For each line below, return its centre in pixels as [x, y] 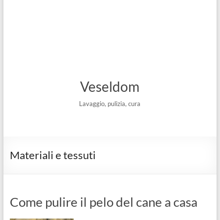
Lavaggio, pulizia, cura [110, 104]
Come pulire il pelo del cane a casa [103, 202]
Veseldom [110, 86]
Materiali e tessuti [53, 155]
